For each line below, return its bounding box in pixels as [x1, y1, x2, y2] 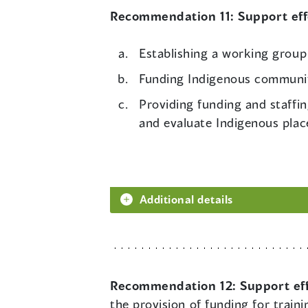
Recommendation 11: [110, 8, 239, 24]
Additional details [140, 192, 233, 206]
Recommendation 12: [110, 278, 241, 294]
